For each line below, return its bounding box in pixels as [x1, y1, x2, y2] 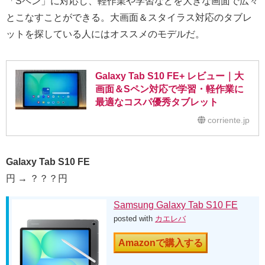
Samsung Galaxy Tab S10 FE [114, 199, 238, 210]
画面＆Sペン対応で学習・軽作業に [95, 83, 244, 94]
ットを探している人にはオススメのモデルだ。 [6, 28, 205, 39]
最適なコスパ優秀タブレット [95, 96, 218, 107]
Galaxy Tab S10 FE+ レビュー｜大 [95, 70, 244, 81]
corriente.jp [208, 115, 250, 125]
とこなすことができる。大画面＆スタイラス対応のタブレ [6, 12, 252, 22]
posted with [114, 214, 155, 223]
